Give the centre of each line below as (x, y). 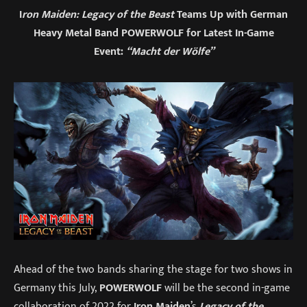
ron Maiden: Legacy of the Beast (98, 15)
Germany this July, (57, 288)
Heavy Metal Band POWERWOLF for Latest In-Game (153, 33)
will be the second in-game (226, 288)
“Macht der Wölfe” (170, 52)
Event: (110, 52)
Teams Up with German (231, 15)
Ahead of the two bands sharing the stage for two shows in (153, 269)
